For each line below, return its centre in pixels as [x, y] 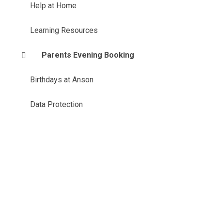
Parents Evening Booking [88, 55]
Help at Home [53, 6]
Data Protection [56, 104]
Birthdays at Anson [62, 80]
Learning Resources [64, 30]
